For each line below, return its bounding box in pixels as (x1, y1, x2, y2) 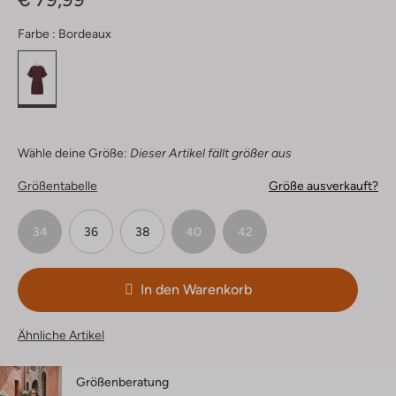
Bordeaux (58, 27, 111, 42)
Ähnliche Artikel (18, 328, 104, 343)
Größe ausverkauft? (269, 179, 378, 194)
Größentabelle (18, 179, 97, 194)
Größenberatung (76, 375, 169, 390)
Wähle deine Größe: (18, 146, 127, 161)
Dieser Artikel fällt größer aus (130, 146, 292, 161)
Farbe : (18, 27, 56, 42)
